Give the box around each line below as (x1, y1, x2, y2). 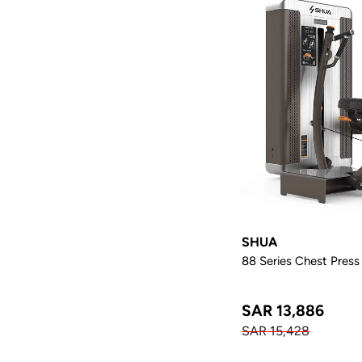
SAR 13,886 (242, 301, 325, 319)
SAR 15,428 (242, 322, 310, 339)
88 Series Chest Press (242, 253, 360, 267)
